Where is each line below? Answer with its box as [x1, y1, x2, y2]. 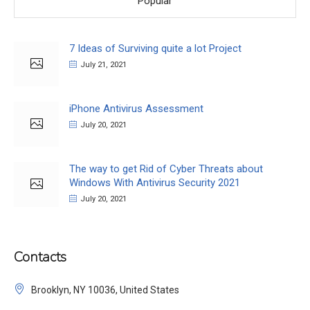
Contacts [14, 248, 66, 267]
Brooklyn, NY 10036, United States [31, 284, 179, 296]
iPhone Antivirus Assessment [69, 102, 203, 116]
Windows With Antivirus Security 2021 [69, 176, 240, 190]
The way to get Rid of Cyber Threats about [69, 163, 263, 176]
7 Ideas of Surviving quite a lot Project [69, 42, 241, 55]
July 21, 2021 [80, 60, 127, 70]
